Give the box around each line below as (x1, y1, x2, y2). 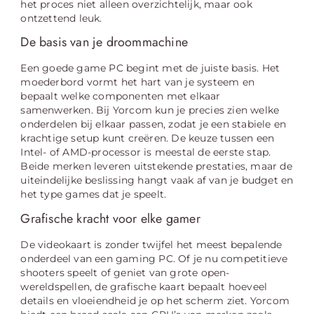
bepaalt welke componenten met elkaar (20, 90, 221, 102)
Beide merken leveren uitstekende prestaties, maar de (20, 161, 292, 172)
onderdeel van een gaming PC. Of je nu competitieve (20, 252, 288, 264)
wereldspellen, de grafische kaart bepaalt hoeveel (20, 280, 268, 292)
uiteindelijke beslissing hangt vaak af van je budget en (20, 175, 294, 186)
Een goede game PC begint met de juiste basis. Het (20, 62, 280, 74)
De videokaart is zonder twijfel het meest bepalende (20, 238, 282, 250)
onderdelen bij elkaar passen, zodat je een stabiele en (20, 118, 287, 130)
